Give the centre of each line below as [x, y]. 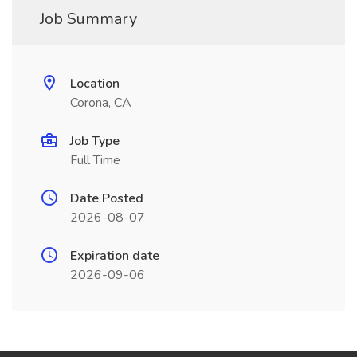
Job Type [95, 141]
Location [95, 84]
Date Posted [107, 198]
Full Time [95, 160]
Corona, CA [101, 103]
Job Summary [88, 19]
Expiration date [115, 256]
